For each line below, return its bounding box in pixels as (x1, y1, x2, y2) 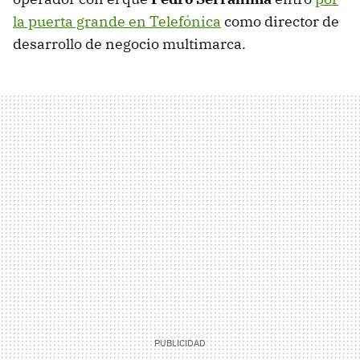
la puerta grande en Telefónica (13, 12, 221, 31)
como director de (221, 12, 339, 31)
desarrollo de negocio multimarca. (13, 35, 246, 54)
